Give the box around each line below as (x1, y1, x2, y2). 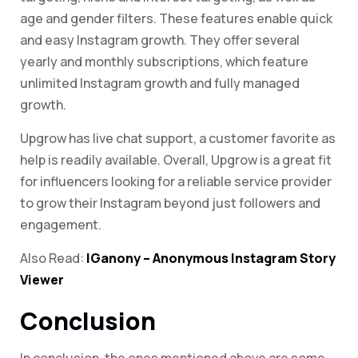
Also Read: (20, 249, 86, 268)
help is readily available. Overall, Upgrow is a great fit (20, 151, 332, 169)
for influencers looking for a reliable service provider (20, 173, 332, 191)
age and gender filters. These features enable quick (20, 10, 332, 28)
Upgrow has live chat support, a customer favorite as (20, 129, 336, 148)
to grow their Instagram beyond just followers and (20, 194, 320, 213)
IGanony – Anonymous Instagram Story (86, 249, 336, 268)
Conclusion (20, 304, 156, 338)
